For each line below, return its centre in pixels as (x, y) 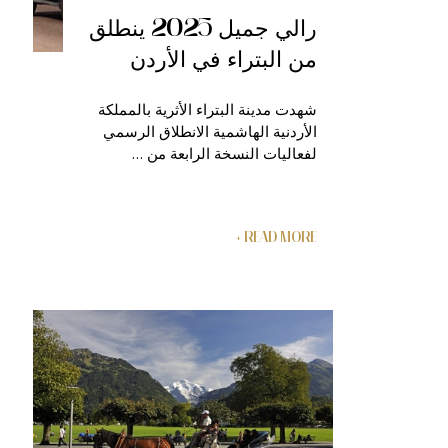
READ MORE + (280, 236)
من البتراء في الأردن (223, 57)
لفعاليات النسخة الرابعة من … (224, 152)
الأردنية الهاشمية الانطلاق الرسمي (210, 130)
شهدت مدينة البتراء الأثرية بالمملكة (207, 108)
